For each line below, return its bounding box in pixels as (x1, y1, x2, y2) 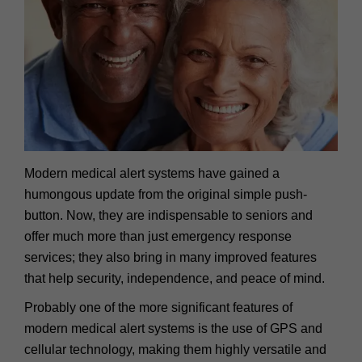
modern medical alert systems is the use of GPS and (24, 321, 322, 335)
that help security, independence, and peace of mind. (24, 271, 325, 285)
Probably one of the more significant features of (24, 300, 293, 314)
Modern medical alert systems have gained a (24, 166, 280, 180)
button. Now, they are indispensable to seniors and (24, 208, 313, 222)
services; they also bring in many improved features (24, 250, 317, 264)
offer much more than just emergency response (24, 229, 292, 243)
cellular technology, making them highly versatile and (24, 342, 326, 356)
